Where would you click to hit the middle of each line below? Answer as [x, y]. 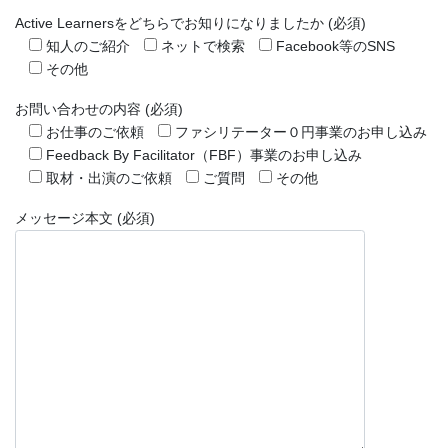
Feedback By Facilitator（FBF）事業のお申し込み [204, 154]
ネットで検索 [203, 45]
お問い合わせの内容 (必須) [99, 108]
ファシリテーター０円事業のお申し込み [301, 131]
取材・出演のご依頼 [109, 177]
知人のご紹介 [88, 45]
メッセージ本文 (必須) [85, 217]
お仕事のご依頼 [95, 131]
